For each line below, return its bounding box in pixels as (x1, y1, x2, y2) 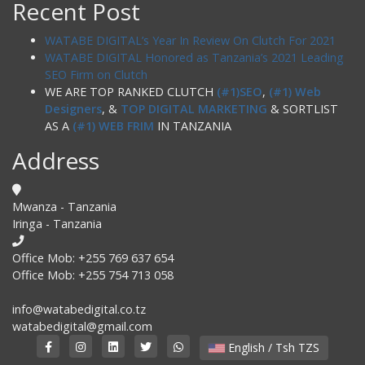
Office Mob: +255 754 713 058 (12, 266, 174, 283)
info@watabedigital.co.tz (12, 301, 146, 317)
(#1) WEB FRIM (73, 117, 154, 134)
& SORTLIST (267, 100, 338, 117)
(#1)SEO (217, 83, 262, 99)
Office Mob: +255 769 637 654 (12, 249, 174, 266)
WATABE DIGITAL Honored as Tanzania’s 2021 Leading (45, 49, 344, 65)
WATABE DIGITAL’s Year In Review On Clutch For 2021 (45, 32, 336, 48)
